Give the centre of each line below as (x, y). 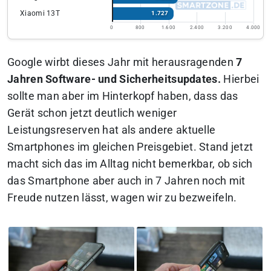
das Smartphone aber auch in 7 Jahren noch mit (126, 181)
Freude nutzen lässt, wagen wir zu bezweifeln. (122, 198)
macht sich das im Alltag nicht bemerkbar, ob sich (130, 164)
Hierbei (240, 79)
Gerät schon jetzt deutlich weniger (92, 113)
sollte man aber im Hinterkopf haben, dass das (123, 96)
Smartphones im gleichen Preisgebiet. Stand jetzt (130, 147)
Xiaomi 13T (40, 13)
